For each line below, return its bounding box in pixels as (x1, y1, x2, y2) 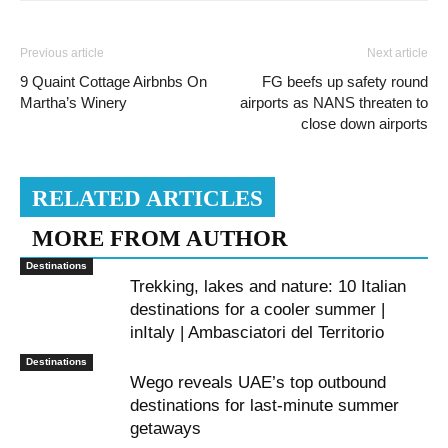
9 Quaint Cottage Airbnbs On (20, 72, 207, 90)
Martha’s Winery (20, 93, 127, 111)
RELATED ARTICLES (32, 185, 263, 211)
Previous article (20, 45, 104, 60)
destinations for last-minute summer (130, 395, 399, 415)
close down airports (301, 114, 428, 132)
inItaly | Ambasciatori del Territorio (130, 322, 384, 342)
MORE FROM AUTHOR (32, 225, 288, 251)
